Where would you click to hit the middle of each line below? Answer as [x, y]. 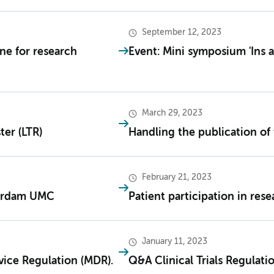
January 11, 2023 [175, 242]
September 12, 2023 [182, 33]
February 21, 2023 [177, 178]
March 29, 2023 [172, 113]
